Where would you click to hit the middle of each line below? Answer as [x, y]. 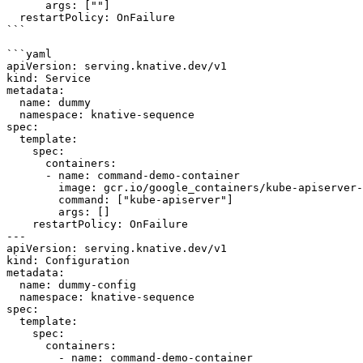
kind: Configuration [68, 261]
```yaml [29, 54]
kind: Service [49, 78]
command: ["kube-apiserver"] [32, 200]
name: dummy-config [13, 285]
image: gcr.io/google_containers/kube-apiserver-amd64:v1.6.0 [32, 188]
